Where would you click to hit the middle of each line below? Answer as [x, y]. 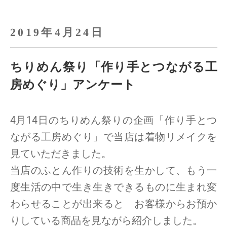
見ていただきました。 [61, 154]
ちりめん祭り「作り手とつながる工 [113, 67]
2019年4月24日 [57, 32]
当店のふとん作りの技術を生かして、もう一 [113, 171]
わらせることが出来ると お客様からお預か [113, 204]
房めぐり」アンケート [72, 85]
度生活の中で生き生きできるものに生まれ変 [113, 187]
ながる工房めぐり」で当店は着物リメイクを [113, 137]
